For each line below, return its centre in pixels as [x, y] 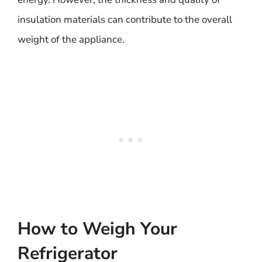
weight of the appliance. [71, 39]
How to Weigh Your [97, 229]
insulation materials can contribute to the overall [125, 20]
